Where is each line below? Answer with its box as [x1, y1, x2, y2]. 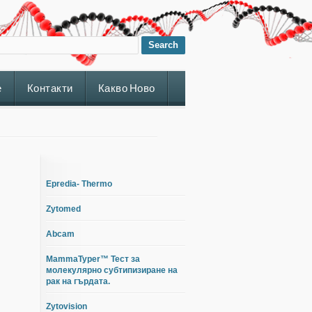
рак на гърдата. [46, 276, 110, 286]
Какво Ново [97, 82, 155, 94]
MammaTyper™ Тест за [46, 254, 140, 264]
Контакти [26, 82, 73, 94]
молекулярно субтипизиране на [46, 265, 178, 275]
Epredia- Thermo [46, 179, 112, 189]
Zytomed [46, 204, 81, 214]
